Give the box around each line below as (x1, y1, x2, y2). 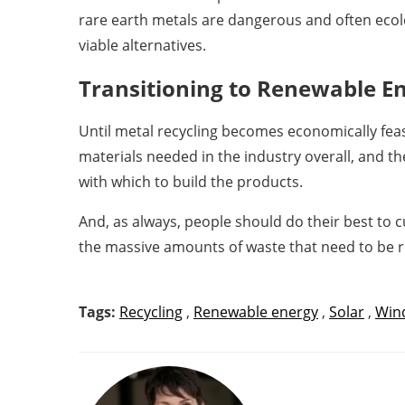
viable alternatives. (79, 34, 210, 55)
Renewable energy (193, 302, 318, 323)
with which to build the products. (79, 172, 306, 193)
